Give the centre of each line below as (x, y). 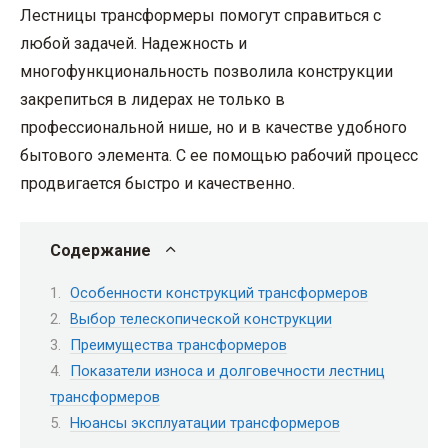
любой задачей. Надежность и (133, 43)
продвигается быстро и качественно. (157, 183)
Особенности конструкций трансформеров (219, 292)
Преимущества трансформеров (178, 344)
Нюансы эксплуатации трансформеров (205, 422)
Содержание (100, 250)
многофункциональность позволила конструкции (206, 71)
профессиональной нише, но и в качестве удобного (213, 127)
